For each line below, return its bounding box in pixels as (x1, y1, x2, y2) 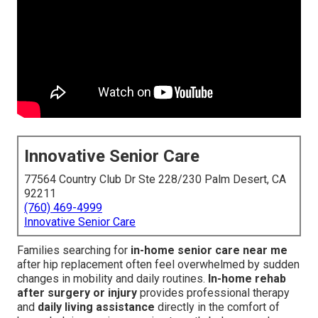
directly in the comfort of (155, 300, 280, 314)
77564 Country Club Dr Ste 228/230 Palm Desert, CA (24, 172, 286, 187)
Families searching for (17, 243, 131, 258)
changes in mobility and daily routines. (17, 272, 208, 286)
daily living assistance (38, 300, 155, 314)
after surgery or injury (17, 286, 137, 300)
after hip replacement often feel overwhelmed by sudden (17, 258, 300, 272)
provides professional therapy (137, 286, 290, 300)
